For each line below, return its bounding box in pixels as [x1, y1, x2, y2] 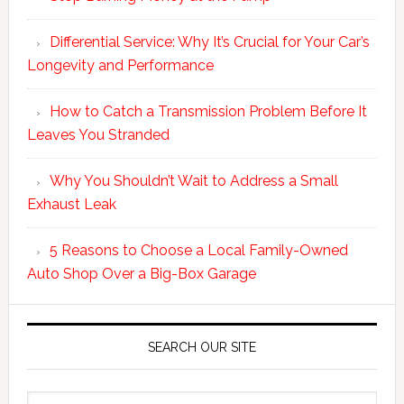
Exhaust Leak [26, 195, 116, 213]
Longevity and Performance [26, 56, 214, 74]
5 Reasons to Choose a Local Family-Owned [49, 241, 348, 259]
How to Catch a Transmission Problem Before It [49, 102, 367, 120]
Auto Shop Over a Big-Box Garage [26, 264, 256, 282]
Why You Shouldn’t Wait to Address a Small [49, 171, 338, 189]
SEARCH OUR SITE [147, 339, 256, 354]
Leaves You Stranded [26, 125, 170, 143]
